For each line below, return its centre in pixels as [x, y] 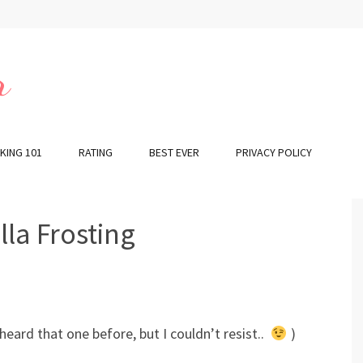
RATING [96, 152]
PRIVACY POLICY [274, 152]
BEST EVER [174, 152]
